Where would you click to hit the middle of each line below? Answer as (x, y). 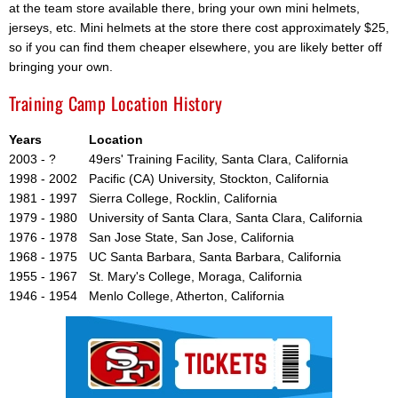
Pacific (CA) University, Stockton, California (209, 178)
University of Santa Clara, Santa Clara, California (226, 217)
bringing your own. (61, 67)
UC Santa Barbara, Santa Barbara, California (215, 256)
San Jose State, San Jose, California (191, 237)
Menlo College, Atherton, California (187, 295)
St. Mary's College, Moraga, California (195, 276)
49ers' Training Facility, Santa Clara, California (219, 159)
